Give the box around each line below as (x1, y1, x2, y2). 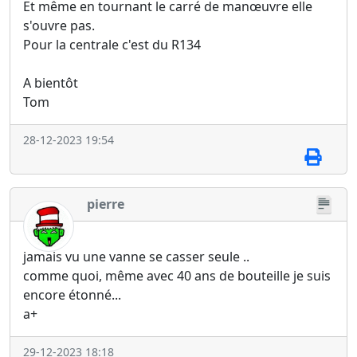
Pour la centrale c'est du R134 (23, 35, 201, 53)
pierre (87, 194, 124, 213)
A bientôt (23, 73, 78, 92)
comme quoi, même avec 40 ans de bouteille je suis (23, 267, 331, 285)
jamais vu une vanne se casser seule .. (23, 248, 249, 266)
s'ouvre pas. (23, 16, 95, 34)
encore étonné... (23, 286, 121, 304)
